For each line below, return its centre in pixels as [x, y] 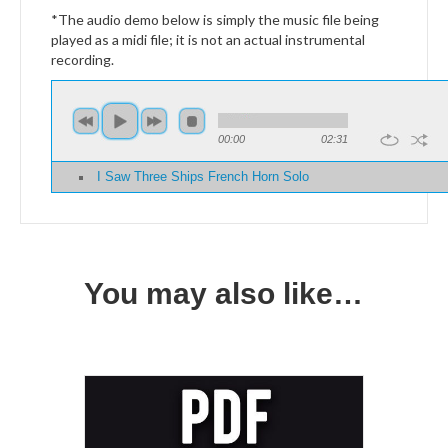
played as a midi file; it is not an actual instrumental [208, 39]
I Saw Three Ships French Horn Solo [202, 176]
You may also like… [223, 293]
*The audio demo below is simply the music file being [215, 19]
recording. [82, 59]
